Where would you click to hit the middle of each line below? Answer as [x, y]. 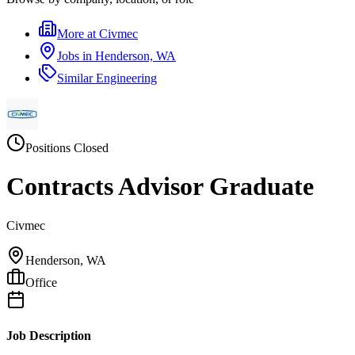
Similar [76, 78]
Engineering [126, 78]
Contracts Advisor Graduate [160, 187]
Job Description [49, 336]
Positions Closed [67, 148]
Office [41, 282]
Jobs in [76, 56]
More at [78, 34]
